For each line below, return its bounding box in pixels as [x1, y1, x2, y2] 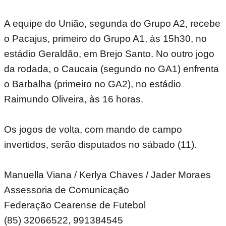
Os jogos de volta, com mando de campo [4, 124, 182, 135]
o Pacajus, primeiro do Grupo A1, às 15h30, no [4, 33, 207, 44]
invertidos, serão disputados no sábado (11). [4, 139, 197, 150]
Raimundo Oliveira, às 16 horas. [4, 93, 143, 104]
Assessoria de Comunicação [4, 184, 135, 195]
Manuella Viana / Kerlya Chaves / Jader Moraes [4, 169, 219, 180]
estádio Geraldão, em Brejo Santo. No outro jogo [4, 48, 214, 59]
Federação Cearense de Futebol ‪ [4, 199, 151, 210]
